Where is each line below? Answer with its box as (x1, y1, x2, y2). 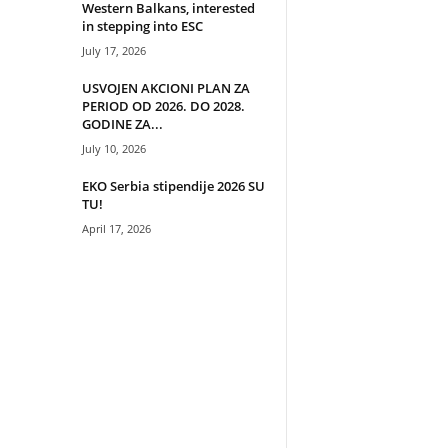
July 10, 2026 (81, 140, 146, 156)
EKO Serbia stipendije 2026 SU (81, 176, 265, 195)
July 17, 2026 (81, 42, 146, 58)
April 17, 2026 (81, 220, 151, 236)
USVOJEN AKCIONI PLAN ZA (81, 78, 250, 97)
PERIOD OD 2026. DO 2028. (81, 96, 245, 115)
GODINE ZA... (81, 114, 163, 133)
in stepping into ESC (81, 16, 203, 35)
